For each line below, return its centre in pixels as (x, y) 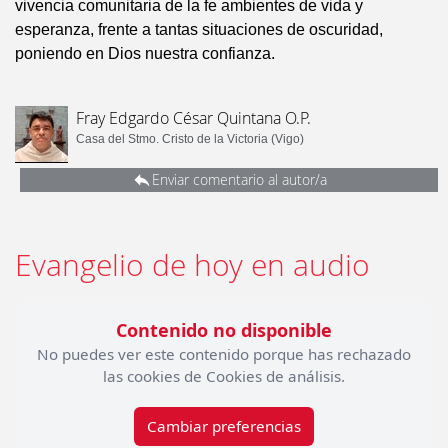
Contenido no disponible (224, 330)
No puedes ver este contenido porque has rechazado (224, 354)
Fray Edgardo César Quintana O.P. (193, 118)
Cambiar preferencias (224, 426)
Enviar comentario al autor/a (239, 180)
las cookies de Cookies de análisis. (224, 376)
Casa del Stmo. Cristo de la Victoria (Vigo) (190, 139)
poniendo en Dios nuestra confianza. (145, 54)
